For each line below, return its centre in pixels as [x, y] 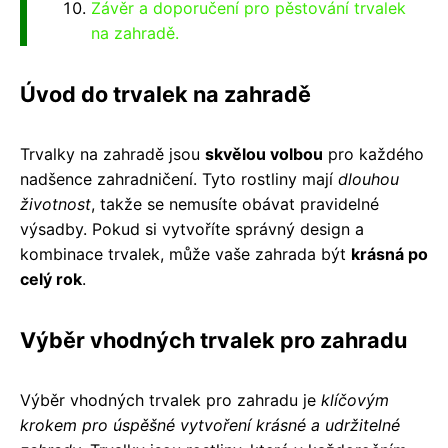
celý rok [51, 278]
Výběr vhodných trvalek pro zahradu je [170, 399]
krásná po [389, 253]
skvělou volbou [264, 153]
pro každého [373, 153]
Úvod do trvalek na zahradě [165, 93]
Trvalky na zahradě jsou [112, 153]
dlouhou [368, 178]
